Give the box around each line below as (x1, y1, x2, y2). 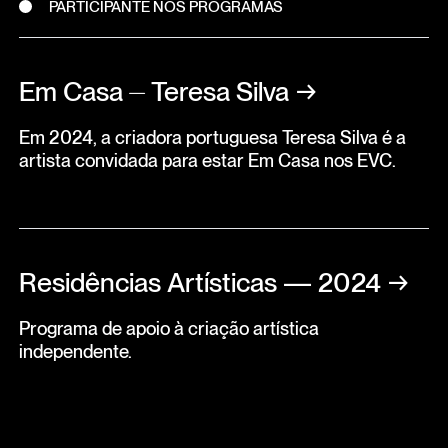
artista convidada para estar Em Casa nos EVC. (18, 148, 396, 171)
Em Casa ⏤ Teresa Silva (18, 74, 289, 108)
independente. (18, 340, 132, 363)
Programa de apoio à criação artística (18, 317, 319, 340)
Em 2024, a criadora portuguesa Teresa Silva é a (18, 125, 406, 148)
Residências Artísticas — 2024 (18, 266, 381, 300)
